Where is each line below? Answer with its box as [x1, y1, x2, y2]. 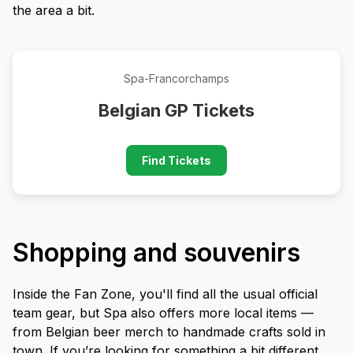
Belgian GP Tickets [98, 99, 255, 121]
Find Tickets [142, 153, 211, 167]
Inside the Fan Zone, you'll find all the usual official [13, 285, 318, 302]
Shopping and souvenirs [13, 236, 300, 268]
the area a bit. [13, 2, 95, 18]
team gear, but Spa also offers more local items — [13, 304, 314, 321]
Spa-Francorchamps [124, 71, 229, 85]
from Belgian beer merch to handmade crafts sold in [13, 323, 325, 340]
